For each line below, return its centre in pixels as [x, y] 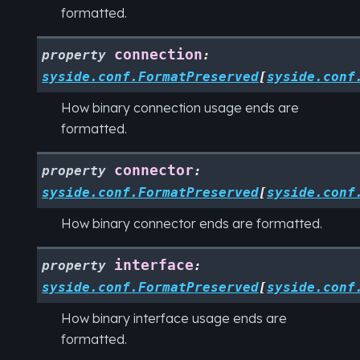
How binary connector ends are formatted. [192, 224]
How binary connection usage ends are [180, 108]
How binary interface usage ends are [174, 319]
